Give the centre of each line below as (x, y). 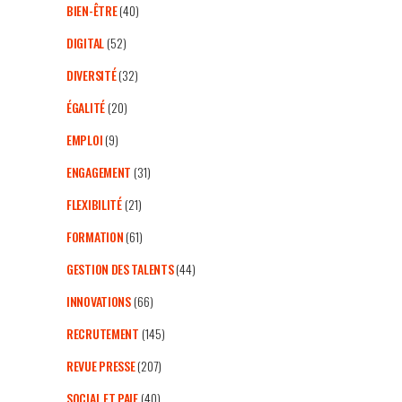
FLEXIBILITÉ (94, 205)
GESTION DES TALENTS (120, 269)
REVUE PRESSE (101, 366)
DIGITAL (85, 43)
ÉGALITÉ (86, 108)
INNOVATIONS (99, 301)
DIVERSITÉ (92, 75)
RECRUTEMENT (103, 334)
